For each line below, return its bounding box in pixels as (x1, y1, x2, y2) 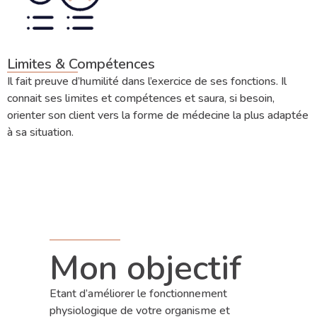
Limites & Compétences (7, 54, 155, 74)
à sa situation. (7, 124, 74, 140)
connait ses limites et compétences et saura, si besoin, (7, 90, 275, 106)
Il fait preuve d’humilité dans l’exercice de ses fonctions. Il (7, 73, 287, 89)
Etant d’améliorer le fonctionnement (50, 285, 227, 301)
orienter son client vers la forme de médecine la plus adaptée (7, 107, 309, 123)
